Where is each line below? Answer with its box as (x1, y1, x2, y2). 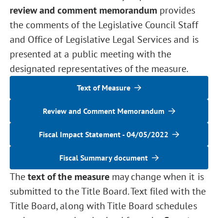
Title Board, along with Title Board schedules (10, 200, 197, 212)
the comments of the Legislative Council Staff (10, 18, 198, 31)
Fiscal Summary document (59, 153, 148, 163)
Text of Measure (76, 83, 131, 92)
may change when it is (111, 170, 204, 183)
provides (160, 4, 196, 17)
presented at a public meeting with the (10, 48, 172, 60)
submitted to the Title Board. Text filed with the (10, 185, 206, 198)
